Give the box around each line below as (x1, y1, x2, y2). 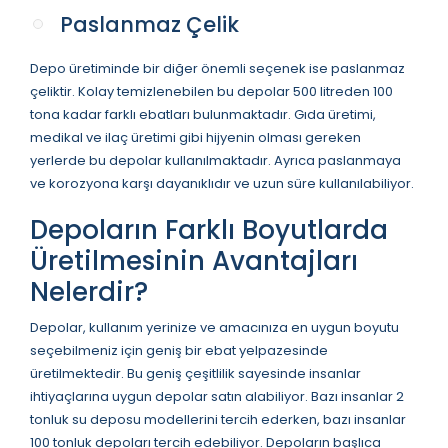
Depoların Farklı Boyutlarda (30, 211, 388, 248)
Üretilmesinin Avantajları (30, 242, 358, 279)
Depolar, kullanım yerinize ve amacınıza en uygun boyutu (30, 317, 399, 337)
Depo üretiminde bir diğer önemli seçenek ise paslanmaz (30, 58, 405, 78)
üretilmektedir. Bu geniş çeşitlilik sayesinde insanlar (30, 363, 361, 383)
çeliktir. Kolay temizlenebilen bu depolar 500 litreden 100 (30, 81, 393, 101)
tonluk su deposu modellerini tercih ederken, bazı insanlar (30, 409, 406, 429)
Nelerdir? (30, 273, 148, 310)
